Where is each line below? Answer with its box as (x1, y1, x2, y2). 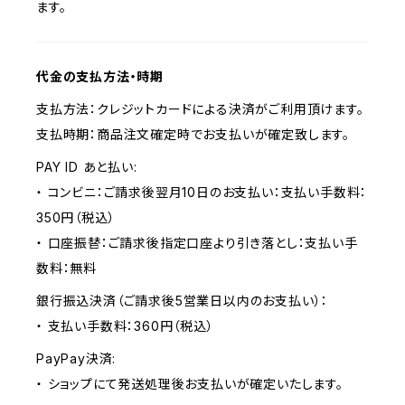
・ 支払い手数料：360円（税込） (36, 318, 214, 334)
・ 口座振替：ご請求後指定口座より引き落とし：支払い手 (36, 235, 358, 250)
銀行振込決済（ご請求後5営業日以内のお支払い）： (36, 293, 329, 308)
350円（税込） (36, 210, 116, 225)
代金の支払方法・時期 (36, 69, 165, 84)
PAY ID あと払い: (36, 159, 137, 174)
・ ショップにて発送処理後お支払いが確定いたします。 (36, 376, 344, 391)
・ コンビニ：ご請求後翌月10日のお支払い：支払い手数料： (36, 184, 368, 200)
